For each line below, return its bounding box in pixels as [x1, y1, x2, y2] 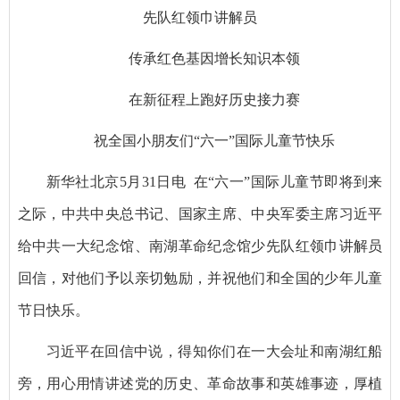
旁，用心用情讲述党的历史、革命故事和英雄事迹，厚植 [17, 375, 383, 391]
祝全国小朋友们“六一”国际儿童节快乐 [94, 132, 335, 148]
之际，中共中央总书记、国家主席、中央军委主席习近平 [17, 205, 383, 221]
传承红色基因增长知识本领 [129, 50, 300, 66]
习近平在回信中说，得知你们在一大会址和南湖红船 [46, 343, 383, 359]
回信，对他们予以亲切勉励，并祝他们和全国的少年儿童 [17, 270, 383, 286]
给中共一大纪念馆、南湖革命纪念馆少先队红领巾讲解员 [17, 237, 383, 254]
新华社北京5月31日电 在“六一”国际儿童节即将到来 [46, 173, 383, 189]
